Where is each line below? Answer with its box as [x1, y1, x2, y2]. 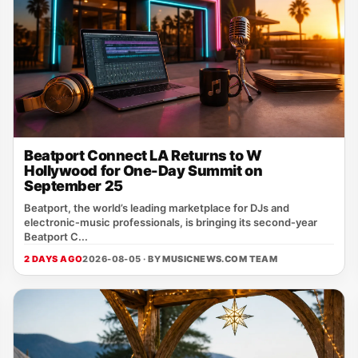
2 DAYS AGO [24, 253, 83, 265]
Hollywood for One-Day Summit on [24, 162, 263, 179]
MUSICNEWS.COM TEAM [162, 253, 278, 265]
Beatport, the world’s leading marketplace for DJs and [24, 201, 289, 214]
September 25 [24, 177, 123, 194]
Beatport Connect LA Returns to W [24, 147, 262, 164]
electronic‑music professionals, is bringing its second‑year [24, 216, 317, 229]
